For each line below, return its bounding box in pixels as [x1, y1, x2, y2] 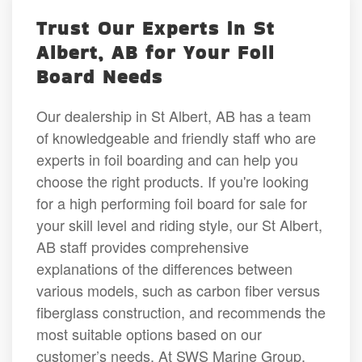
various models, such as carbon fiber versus [36, 279, 320, 301]
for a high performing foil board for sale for [36, 192, 307, 213]
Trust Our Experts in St [36, 15, 276, 41]
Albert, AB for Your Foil [36, 39, 275, 65]
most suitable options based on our [36, 322, 262, 344]
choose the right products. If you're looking [36, 170, 309, 192]
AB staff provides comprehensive [36, 235, 249, 257]
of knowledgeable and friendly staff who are [36, 126, 316, 148]
